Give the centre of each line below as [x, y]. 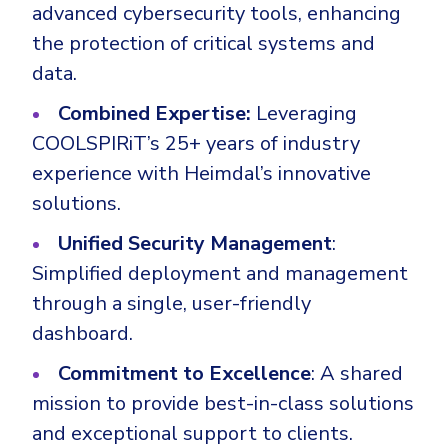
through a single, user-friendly [171, 304]
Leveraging [304, 114]
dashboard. [82, 334]
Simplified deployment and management [220, 274]
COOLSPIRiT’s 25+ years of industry [196, 144]
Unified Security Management [195, 244]
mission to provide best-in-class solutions [223, 404]
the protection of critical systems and [203, 44]
